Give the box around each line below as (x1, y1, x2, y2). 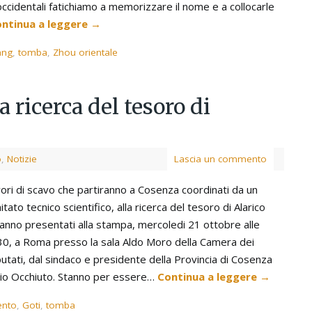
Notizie (7, 152, 37, 165)
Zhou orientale (53, 45, 118, 58)
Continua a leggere (157, 269, 260, 283)
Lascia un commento (174, 152, 267, 165)
